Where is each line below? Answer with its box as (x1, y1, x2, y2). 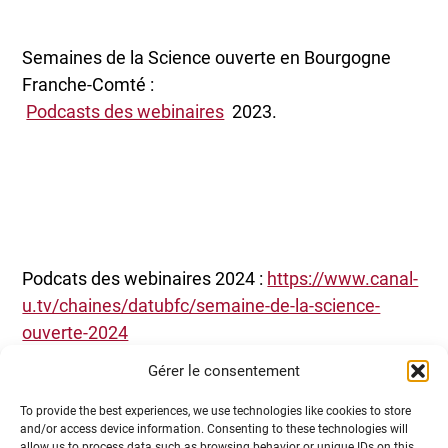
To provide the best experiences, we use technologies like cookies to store (20, 404, 411, 418)
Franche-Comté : (22, 74, 155, 96)
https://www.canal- (267, 267, 419, 289)
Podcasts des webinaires (26, 101, 225, 123)
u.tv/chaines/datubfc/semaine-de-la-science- (22, 294, 381, 316)
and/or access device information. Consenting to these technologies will (20, 422, 408, 436)
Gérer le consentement (148, 362, 300, 380)
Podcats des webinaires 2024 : (22, 267, 268, 289)
